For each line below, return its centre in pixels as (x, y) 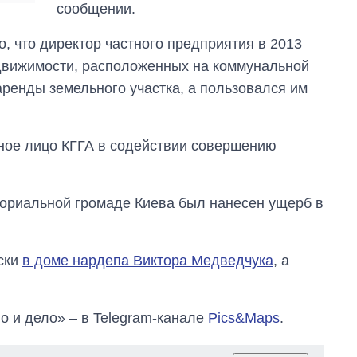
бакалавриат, (273, 27)
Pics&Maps (244, 318)
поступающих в (280, 12)
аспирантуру (139, 57)
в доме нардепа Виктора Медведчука (148, 261)
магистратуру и (279, 42)
